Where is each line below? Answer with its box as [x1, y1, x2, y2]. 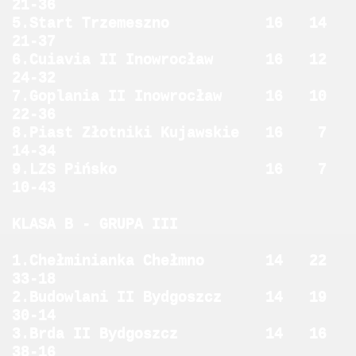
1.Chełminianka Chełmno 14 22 [12, 252, 344, 269]
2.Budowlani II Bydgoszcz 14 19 [12, 288, 344, 306]
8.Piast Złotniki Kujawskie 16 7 [12, 124, 344, 141]
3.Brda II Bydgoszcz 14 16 [12, 325, 344, 342]
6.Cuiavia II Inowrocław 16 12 [12, 51, 344, 68]
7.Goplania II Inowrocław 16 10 [12, 87, 344, 105]
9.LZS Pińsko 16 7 [12, 161, 344, 178]
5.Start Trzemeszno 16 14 [12, 14, 344, 32]
